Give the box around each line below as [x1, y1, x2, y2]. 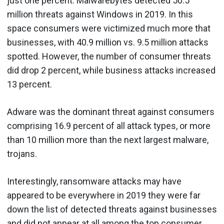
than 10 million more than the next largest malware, [7, 134, 208, 145]
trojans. [7, 148, 37, 159]
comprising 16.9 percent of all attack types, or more [7, 120, 210, 131]
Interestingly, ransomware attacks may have [7, 175, 181, 186]
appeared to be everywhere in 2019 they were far [7, 189, 200, 200]
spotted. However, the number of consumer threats [7, 50, 211, 61]
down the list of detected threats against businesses [7, 203, 217, 214]
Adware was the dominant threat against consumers [7, 106, 214, 117]
